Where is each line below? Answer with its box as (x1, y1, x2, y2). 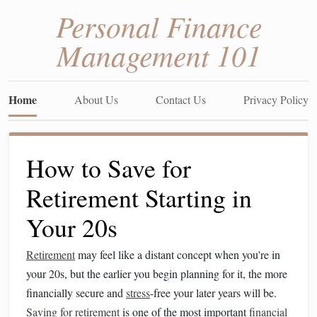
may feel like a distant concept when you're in (75, 247, 280, 262)
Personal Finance (55, 6, 262, 45)
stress (126, 285, 150, 300)
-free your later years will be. (150, 285, 277, 300)
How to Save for (26, 151, 191, 185)
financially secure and (26, 285, 126, 300)
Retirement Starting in (26, 180, 252, 214)
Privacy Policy (243, 92, 309, 107)
